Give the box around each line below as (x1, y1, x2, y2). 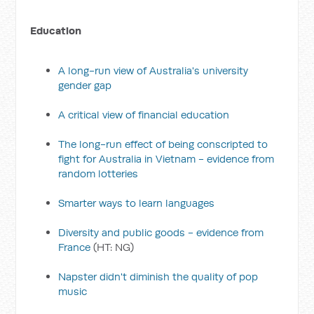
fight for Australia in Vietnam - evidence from (58, 152, 275, 165)
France (58, 240, 91, 254)
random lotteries (58, 167, 139, 180)
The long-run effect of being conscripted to (58, 137, 268, 151)
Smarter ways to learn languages (58, 196, 215, 210)
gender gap (58, 78, 112, 92)
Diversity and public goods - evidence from (58, 226, 264, 239)
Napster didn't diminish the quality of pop (58, 270, 259, 283)
